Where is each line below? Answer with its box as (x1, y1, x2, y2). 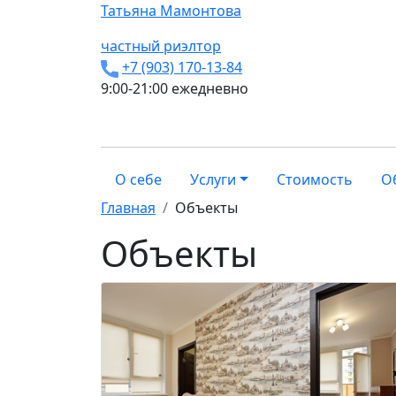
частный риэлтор (101, 36, 221, 56)
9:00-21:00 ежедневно (101, 79, 248, 98)
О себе (115, 170, 162, 189)
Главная (101, 198, 156, 217)
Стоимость (276, 170, 353, 189)
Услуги (190, 170, 236, 189)
